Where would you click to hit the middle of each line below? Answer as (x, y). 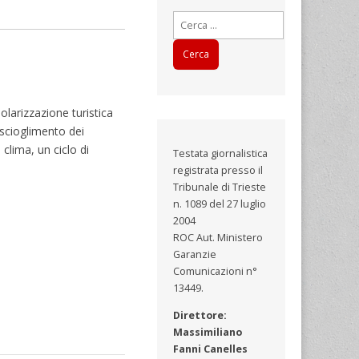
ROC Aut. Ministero (218, 238)
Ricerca (190, 18)
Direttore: (200, 315)
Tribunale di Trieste (220, 188)
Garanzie (195, 255)
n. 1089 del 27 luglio (220, 204)
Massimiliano (208, 332)
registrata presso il (218, 171)
